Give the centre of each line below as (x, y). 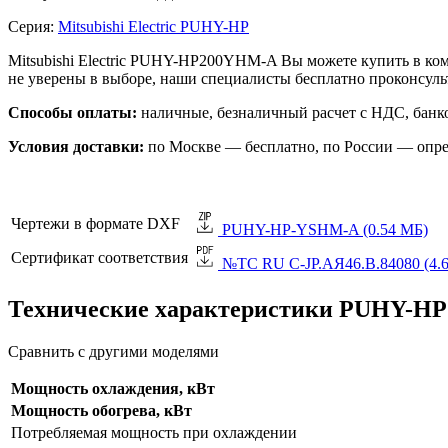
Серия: (33, 27)
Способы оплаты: (72, 113)
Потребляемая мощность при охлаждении (154, 433)
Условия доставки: (76, 147)
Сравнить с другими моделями (113, 352)
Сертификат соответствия (99, 258)
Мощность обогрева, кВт (101, 411)
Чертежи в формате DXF (95, 224)
